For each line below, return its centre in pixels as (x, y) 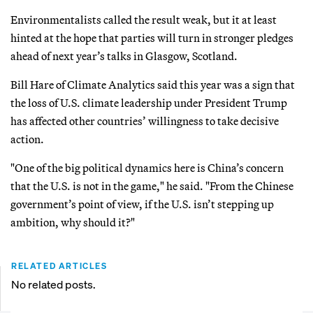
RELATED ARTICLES (59, 265)
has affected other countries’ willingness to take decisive (145, 121)
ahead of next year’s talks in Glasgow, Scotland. (124, 56)
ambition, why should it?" (73, 222)
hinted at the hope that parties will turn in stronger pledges (152, 37)
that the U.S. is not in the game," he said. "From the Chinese (152, 185)
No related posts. (53, 284)
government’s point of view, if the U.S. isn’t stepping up (142, 204)
